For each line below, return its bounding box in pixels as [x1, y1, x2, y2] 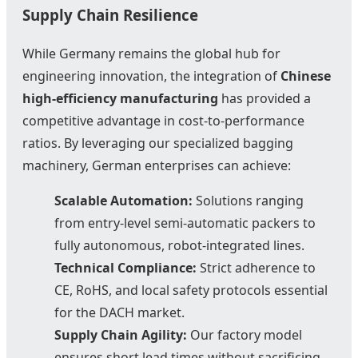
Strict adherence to [197, 259, 316, 277]
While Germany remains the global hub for [22, 45, 280, 63]
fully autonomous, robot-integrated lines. [54, 237, 304, 255]
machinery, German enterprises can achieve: [22, 157, 291, 175]
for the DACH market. [54, 304, 185, 322]
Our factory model [187, 326, 302, 344]
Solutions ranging [193, 192, 304, 210]
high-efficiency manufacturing [22, 89, 218, 108]
